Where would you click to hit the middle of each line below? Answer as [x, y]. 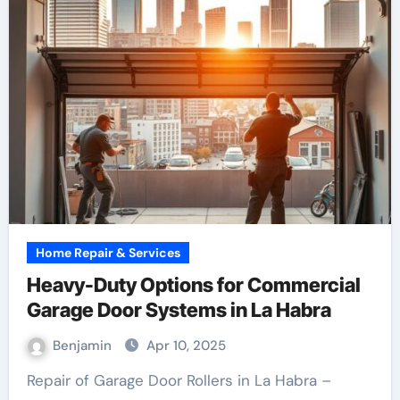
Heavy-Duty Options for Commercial [193, 285]
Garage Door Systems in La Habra [179, 310]
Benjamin [83, 346]
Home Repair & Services [108, 253]
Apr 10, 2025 [186, 346]
